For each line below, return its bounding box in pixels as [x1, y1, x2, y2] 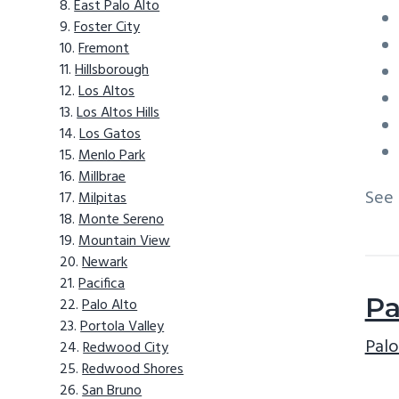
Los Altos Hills [77, 102, 160, 126]
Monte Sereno [78, 208, 165, 232]
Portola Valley [80, 315, 165, 339]
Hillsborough [75, 59, 150, 83]
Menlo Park [78, 144, 146, 168]
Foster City [74, 16, 141, 40]
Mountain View [78, 230, 171, 254]
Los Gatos [79, 123, 142, 147]
